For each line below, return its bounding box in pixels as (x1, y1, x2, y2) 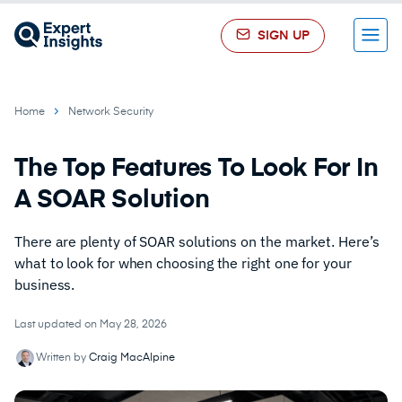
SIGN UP (258, 30, 310, 42)
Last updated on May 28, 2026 (14, 319, 167, 330)
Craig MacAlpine (89, 353, 175, 363)
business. (14, 275, 75, 293)
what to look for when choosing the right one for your (14, 254, 352, 272)
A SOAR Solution (14, 188, 210, 213)
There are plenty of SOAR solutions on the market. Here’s (14, 232, 380, 250)
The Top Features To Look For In (14, 156, 379, 181)
